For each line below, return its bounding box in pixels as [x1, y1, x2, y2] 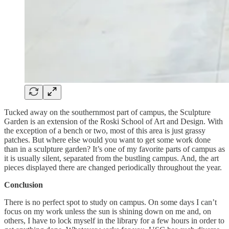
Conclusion [4, 180, 43, 189]
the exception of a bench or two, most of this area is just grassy [4, 126, 205, 135]
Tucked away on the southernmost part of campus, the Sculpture [4, 107, 211, 117]
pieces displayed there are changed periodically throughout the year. [4, 163, 224, 172]
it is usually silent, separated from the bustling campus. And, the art [4, 153, 219, 163]
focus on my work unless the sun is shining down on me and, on [4, 207, 211, 216]
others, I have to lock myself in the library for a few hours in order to [4, 216, 224, 225]
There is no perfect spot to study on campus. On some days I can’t [4, 197, 217, 207]
